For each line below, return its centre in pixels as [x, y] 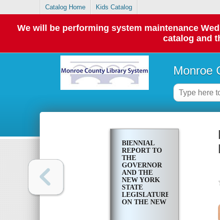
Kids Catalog [114, 7]
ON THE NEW [144, 202]
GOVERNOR [142, 165]
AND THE [137, 173]
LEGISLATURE [146, 195]
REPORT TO [142, 151]
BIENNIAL [138, 143]
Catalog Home [66, 7]
